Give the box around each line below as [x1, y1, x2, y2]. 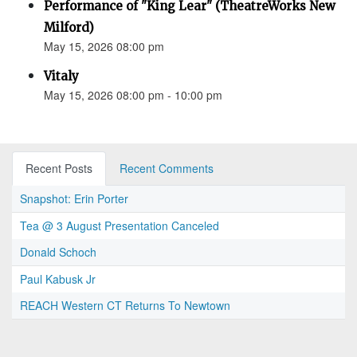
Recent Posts [25, 160, 92, 177]
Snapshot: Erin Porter [20, 190, 128, 207]
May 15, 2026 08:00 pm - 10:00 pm [44, 87, 222, 104]
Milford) [44, 20, 94, 36]
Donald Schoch [20, 244, 96, 261]
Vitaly [44, 69, 79, 84]
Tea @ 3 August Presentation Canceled [20, 218, 219, 234]
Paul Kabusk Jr [20, 271, 96, 288]
